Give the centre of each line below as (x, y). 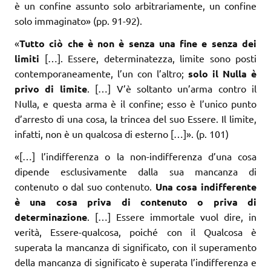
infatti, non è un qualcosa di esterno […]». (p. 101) (122, 133)
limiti (27, 58)
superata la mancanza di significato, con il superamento (135, 247)
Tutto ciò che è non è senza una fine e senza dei (138, 43)
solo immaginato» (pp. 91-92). (78, 20)
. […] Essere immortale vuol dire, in (172, 216)
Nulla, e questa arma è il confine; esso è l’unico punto (135, 103)
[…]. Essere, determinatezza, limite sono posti (148, 58)
